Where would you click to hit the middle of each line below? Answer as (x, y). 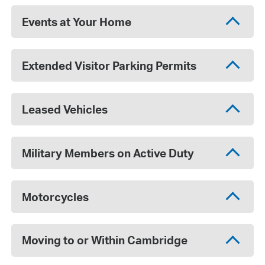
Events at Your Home (77, 22)
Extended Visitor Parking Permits (109, 65)
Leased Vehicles (65, 109)
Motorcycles (56, 197)
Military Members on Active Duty (108, 153)
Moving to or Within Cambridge (105, 240)
